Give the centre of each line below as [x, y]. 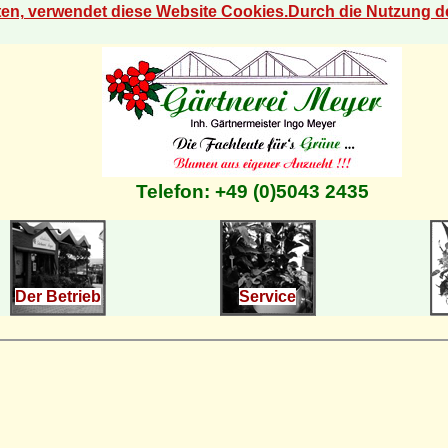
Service [267, 296]
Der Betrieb [57, 296]
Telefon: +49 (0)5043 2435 [252, 191]
